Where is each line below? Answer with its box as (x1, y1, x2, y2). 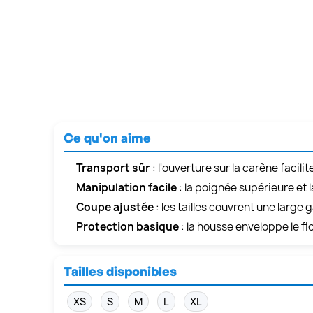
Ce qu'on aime (64, 130, 151, 146)
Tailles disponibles (64, 263, 177, 279)
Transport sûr (76, 161, 150, 176)
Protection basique (76, 219, 179, 235)
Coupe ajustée (76, 200, 154, 215)
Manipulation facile (76, 180, 177, 196)
